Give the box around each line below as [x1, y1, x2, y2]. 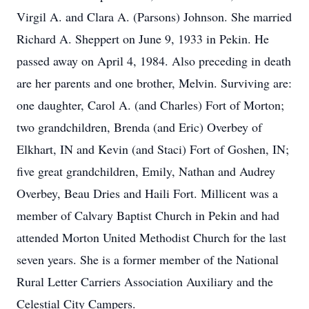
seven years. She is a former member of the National [17, 251, 279, 268]
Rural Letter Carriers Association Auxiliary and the [17, 273, 273, 290]
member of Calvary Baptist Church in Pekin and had [17, 207, 279, 223]
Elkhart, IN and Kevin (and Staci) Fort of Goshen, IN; [17, 141, 289, 157]
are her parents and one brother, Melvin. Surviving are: [17, 74, 292, 91]
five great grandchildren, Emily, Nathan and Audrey [17, 163, 275, 179]
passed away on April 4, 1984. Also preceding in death [17, 52, 291, 69]
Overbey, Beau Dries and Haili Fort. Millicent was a [17, 185, 278, 201]
